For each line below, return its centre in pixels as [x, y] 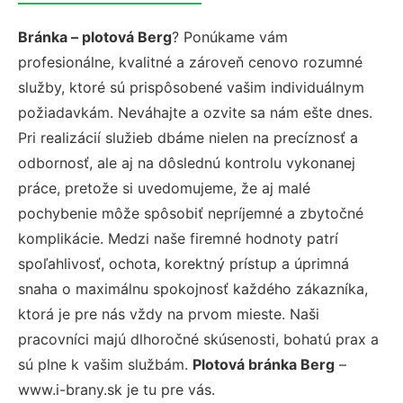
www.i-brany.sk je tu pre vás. [116, 390]
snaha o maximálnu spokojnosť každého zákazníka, [193, 289]
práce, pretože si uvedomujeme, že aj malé [164, 188]
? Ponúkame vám [230, 37]
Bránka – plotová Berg [95, 37]
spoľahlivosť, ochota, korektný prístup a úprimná [184, 264]
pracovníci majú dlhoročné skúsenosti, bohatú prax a [198, 339]
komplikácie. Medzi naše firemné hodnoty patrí [178, 238]
